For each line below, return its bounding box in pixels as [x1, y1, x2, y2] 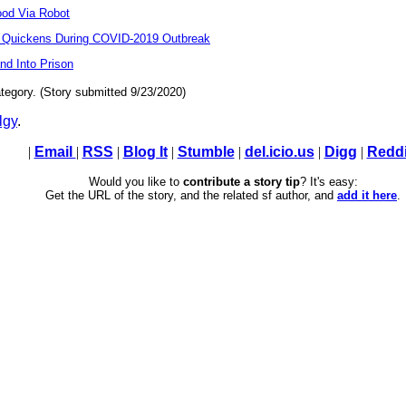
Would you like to [88, 175, 183, 189]
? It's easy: [299, 175, 358, 189]
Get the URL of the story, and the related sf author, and [45, 188, 337, 203]
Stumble [177, 144, 235, 160]
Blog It [122, 144, 168, 160]
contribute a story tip [182, 175, 300, 189]
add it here [337, 188, 397, 203]
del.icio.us [244, 144, 314, 160]
